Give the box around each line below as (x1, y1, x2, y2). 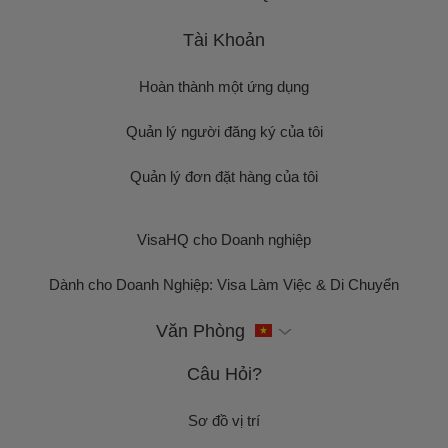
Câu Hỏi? (186, 364, 262, 384)
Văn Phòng (156, 321, 245, 341)
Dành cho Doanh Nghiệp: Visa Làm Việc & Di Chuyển (49, 276, 399, 293)
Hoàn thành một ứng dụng (139, 78, 309, 95)
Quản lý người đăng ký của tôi (125, 123, 323, 140)
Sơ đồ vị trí (188, 412, 260, 429)
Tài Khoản (183, 30, 265, 50)
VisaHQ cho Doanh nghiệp (137, 231, 311, 248)
